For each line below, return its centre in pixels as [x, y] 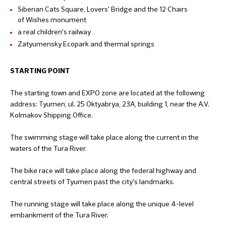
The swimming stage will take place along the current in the [104, 137]
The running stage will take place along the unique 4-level [102, 204]
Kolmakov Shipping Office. [51, 115]
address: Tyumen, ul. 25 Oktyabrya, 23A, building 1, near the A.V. [110, 104]
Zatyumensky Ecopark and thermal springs [86, 44]
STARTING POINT [40, 71]
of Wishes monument [52, 19]
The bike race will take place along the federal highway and [103, 170]
